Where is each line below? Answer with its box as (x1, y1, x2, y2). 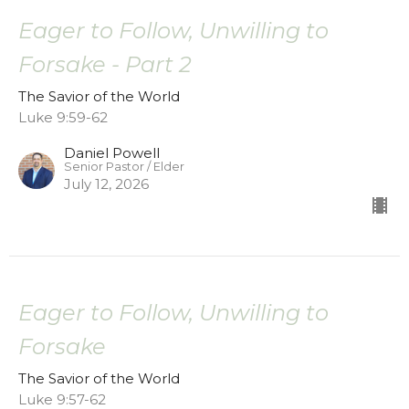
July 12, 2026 (64, 175, 149, 194)
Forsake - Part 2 (18, 51, 192, 79)
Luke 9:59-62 (18, 109, 108, 127)
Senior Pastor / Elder (64, 160, 184, 174)
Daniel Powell (64, 144, 160, 163)
